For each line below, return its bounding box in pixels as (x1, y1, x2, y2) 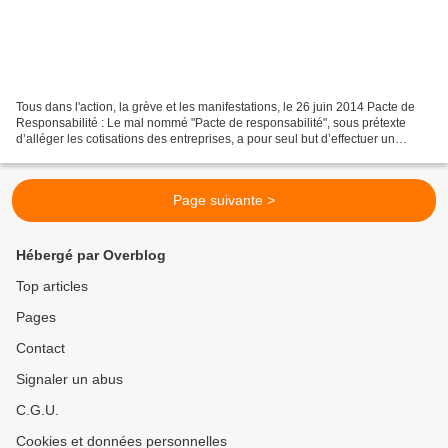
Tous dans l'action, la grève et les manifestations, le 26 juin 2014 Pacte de (16, 100, 415, 115)
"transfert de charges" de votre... (16, 148, 188, 163)
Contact (16, 340, 65, 357)
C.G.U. (16, 402, 59, 419)
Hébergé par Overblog (16, 247, 166, 264)
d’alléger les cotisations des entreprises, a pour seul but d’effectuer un (16, 132, 395, 147)
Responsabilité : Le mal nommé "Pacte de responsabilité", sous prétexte (16, 116, 406, 131)
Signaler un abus (16, 371, 123, 388)
